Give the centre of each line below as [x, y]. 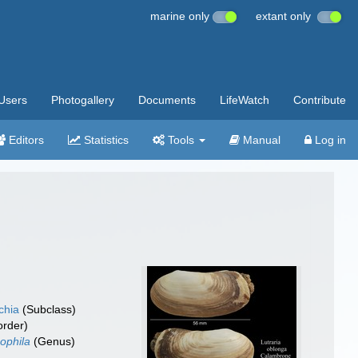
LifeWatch [245, 100]
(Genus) [53, 341]
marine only [181, 16]
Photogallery [83, 100]
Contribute [320, 100]
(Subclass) [48, 309]
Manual [260, 140]
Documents [167, 100]
